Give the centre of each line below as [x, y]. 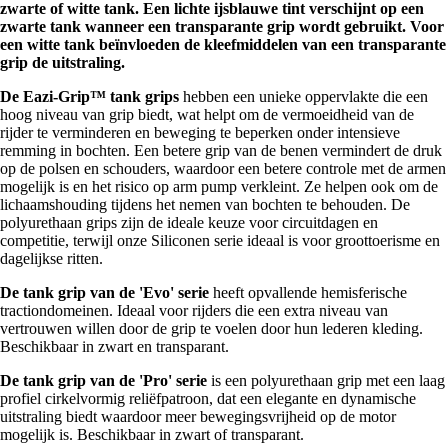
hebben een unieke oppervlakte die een [303, 97]
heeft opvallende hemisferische [308, 293]
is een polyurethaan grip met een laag [326, 381]
